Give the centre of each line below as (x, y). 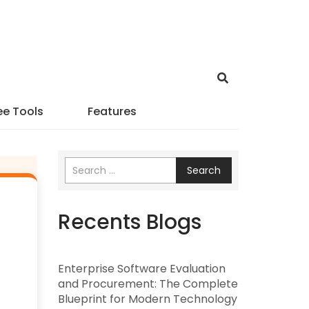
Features (112, 111)
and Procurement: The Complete (148, 284)
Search (203, 170)
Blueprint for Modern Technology (147, 299)
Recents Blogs (129, 222)
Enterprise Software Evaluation (141, 269)
